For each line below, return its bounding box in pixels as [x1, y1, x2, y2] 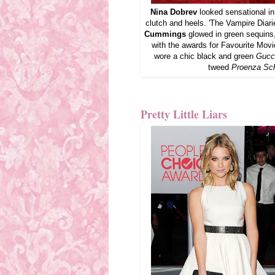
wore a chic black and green [153, 51, 256, 61]
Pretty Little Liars [141, 106, 227, 123]
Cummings [144, 29, 186, 39]
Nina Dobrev [150, 7, 197, 17]
